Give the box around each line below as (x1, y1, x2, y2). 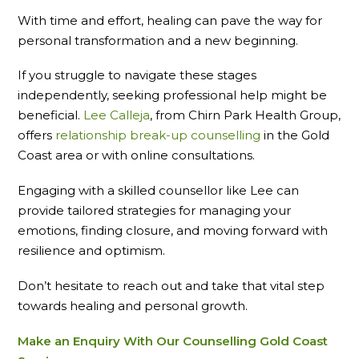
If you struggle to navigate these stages (18, 67, 257, 83)
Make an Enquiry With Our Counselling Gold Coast (18, 333, 329, 349)
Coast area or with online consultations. (18, 147, 256, 163)
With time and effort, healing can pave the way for (18, 12, 323, 28)
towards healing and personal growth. (18, 297, 248, 313)
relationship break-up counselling (55, 127, 261, 143)
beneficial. (18, 107, 84, 123)
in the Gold (260, 127, 330, 143)
